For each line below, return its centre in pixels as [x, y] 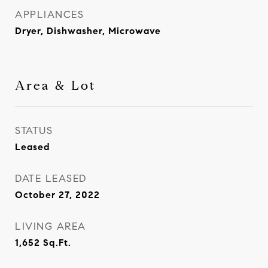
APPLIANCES [49, 15]
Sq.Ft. [57, 243]
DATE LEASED [51, 179]
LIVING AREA [51, 226]
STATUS [34, 131]
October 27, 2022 [57, 195]
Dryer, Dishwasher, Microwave [88, 31]
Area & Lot [56, 86]
